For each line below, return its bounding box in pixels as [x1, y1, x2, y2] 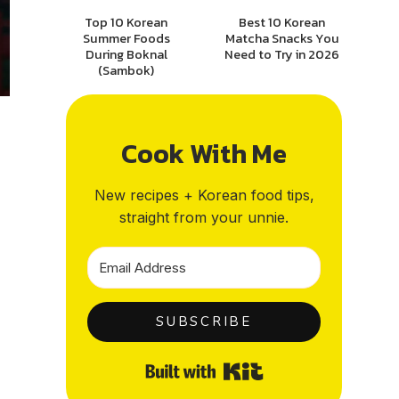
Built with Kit [263, 357, 355, 377]
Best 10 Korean [239, 12, 325, 32]
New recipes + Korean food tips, [94, 185, 314, 204]
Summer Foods [82, 28, 170, 48]
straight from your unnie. [119, 208, 289, 226]
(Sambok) [98, 60, 154, 80]
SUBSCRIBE [156, 312, 252, 330]
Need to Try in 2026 [224, 44, 339, 64]
